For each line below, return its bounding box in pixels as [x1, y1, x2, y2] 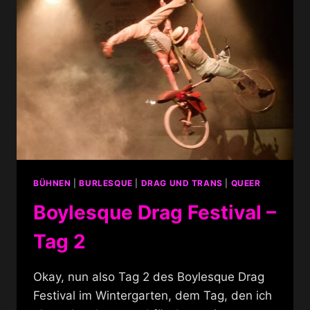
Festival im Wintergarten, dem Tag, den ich [33, 288, 272, 302]
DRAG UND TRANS [140, 177, 223, 188]
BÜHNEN [33, 177, 71, 188]
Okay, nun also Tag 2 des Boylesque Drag [33, 269, 264, 284]
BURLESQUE [79, 177, 133, 188]
